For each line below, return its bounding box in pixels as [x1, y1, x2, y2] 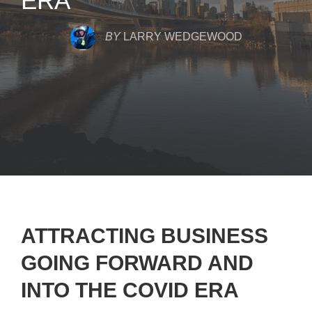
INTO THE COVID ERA [21, 279, 239, 302]
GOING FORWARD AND [21, 251, 253, 274]
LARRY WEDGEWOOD [123, 30, 242, 42]
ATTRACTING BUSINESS [21, 224, 268, 247]
